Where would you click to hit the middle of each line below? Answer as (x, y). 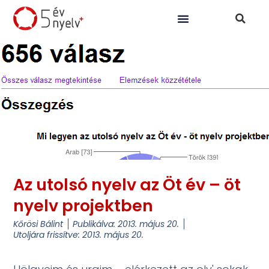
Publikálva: (94, 224)
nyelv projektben (83, 206)
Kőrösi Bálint (38, 224)
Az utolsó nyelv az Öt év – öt (127, 185)
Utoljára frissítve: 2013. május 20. (79, 235)
